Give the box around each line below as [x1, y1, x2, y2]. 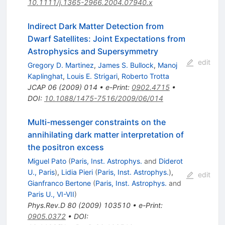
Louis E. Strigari [66, 72, 118, 81]
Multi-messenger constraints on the [27, 117, 166, 128]
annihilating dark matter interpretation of [27, 130, 184, 140]
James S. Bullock [97, 61, 154, 70]
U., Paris [27, 168, 55, 177]
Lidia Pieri [61, 168, 93, 177]
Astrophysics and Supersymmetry [27, 46, 158, 57]
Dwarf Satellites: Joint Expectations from [27, 34, 185, 44]
